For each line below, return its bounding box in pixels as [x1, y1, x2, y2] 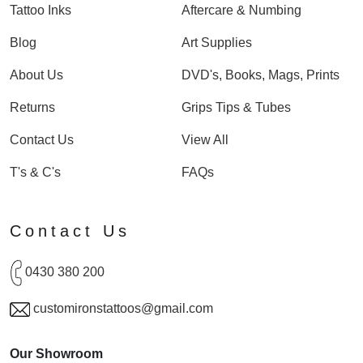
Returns [10, 100, 55, 115]
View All [181, 133, 228, 147]
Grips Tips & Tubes [181, 100, 291, 115]
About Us [10, 68, 63, 83]
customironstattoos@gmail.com [33, 301, 213, 316]
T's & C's [10, 165, 61, 180]
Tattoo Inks [10, 3, 71, 18]
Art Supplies [181, 36, 252, 50]
